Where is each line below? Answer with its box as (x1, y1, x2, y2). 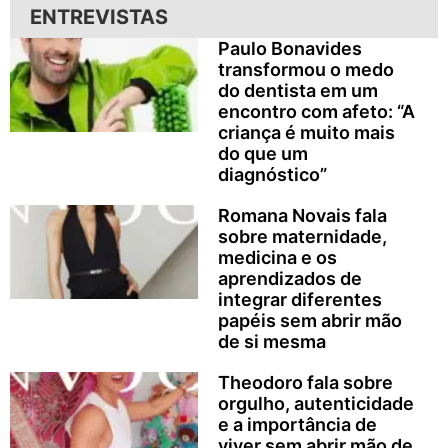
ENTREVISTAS (30, 5, 168, 30)
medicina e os (217, 247, 337, 269)
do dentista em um (217, 80, 378, 102)
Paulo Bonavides (217, 38, 362, 60)
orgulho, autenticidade (217, 393, 414, 415)
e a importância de (217, 414, 377, 436)
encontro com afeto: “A (217, 101, 415, 123)
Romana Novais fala (217, 205, 387, 227)
